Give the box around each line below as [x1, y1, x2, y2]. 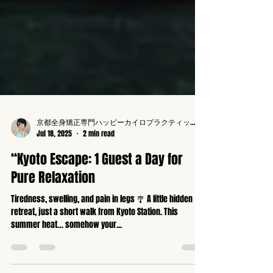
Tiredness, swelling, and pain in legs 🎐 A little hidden [11, 247, 193, 260]
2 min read [83, 183, 115, 194]
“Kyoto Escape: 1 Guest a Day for [11, 204, 183, 224]
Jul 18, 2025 [37, 183, 72, 194]
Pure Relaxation [11, 222, 95, 242]
